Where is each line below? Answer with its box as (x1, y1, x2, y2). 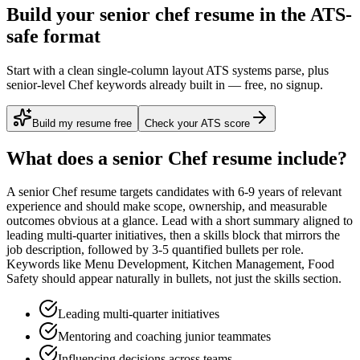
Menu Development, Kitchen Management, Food (84, 257, 334, 272)
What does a (6, 147, 112, 169)
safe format (6, 25, 100, 47)
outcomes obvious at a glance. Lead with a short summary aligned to (6, 214, 353, 228)
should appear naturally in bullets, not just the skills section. (39, 272, 342, 286)
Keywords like (6, 257, 81, 272)
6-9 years (238, 185, 284, 199)
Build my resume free (32, 117, 132, 129)
